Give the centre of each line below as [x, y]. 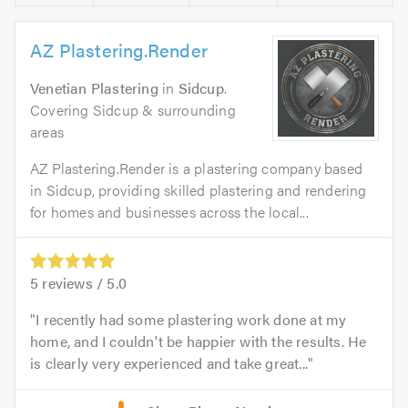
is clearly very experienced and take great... [169, 362]
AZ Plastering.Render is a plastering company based [197, 168]
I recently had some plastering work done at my [191, 319]
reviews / [73, 282]
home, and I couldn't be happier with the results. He [199, 341]
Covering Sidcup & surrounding [133, 109]
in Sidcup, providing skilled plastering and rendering [199, 189]
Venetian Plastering [94, 87]
